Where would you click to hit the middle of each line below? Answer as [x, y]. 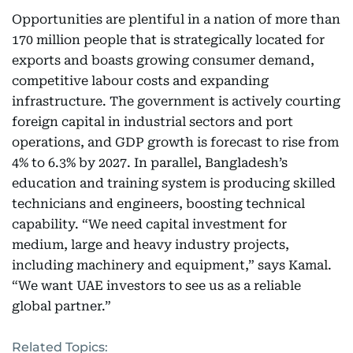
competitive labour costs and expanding [140, 81]
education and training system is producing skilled [174, 183]
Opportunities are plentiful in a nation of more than [176, 19]
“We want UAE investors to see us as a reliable [156, 286]
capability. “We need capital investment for [149, 224]
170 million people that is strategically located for [168, 40]
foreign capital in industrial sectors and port [152, 122]
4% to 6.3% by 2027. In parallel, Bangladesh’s [150, 163]
